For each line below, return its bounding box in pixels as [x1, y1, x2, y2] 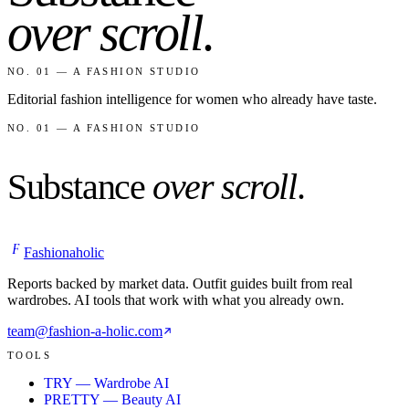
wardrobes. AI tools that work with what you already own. [7, 292, 344, 309]
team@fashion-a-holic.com [7, 323, 163, 340]
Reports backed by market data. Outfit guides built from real [7, 276, 352, 292]
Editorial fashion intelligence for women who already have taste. [7, 91, 377, 108]
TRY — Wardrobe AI [44, 375, 169, 392]
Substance [7, 166, 145, 208]
